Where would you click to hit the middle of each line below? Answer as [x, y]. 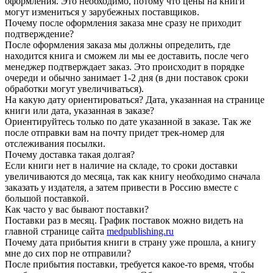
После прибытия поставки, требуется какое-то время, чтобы [129, 264]
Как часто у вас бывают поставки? [77, 209]
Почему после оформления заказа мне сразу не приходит [123, 23]
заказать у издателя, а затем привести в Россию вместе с [122, 187]
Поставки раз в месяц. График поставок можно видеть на [124, 220]
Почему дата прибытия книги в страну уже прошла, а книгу [130, 242]
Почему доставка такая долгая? [70, 154]
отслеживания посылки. [55, 143]
